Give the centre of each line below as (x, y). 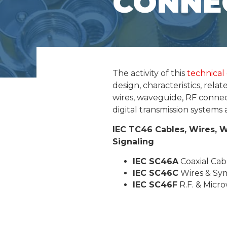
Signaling (133, 141)
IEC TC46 (133, 129)
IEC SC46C (156, 173)
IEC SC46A (156, 161)
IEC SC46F (155, 184)
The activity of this (150, 73)
